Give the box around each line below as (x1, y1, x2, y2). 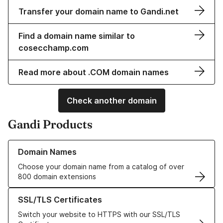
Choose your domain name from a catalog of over (18, 162, 184, 171)
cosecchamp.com (18, 43, 89, 53)
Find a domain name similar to (18, 31, 135, 41)
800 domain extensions (18, 172, 96, 181)
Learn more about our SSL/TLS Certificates (8, 188, 152, 197)
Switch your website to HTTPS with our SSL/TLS (18, 210, 180, 219)
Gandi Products (8, 117, 93, 132)
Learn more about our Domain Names (8, 140, 131, 149)
